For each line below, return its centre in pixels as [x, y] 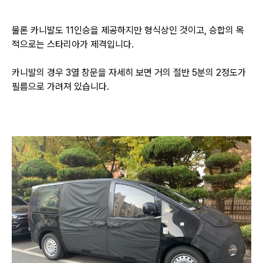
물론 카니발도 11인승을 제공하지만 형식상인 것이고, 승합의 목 [128, 30]
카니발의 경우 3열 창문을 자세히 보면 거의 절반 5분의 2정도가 [129, 72]
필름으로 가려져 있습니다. [62, 86]
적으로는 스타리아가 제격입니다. [73, 44]
